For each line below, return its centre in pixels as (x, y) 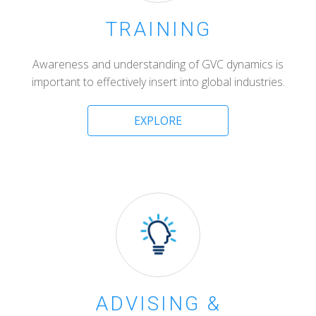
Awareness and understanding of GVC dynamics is (158, 64)
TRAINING (158, 29)
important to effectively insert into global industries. (158, 82)
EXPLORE (158, 121)
